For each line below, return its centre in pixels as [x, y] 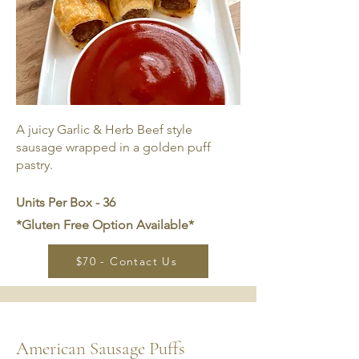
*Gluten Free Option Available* [105, 225]
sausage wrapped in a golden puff [113, 147]
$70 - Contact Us [127, 261]
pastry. [36, 165]
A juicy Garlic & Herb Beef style [104, 129]
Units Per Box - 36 [66, 202]
